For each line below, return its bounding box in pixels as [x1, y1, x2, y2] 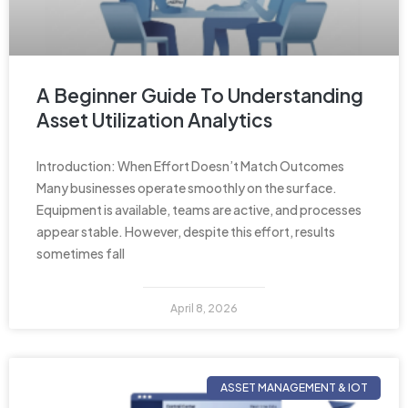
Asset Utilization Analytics [36, 107, 272, 132]
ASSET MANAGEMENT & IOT [219, 380, 368, 394]
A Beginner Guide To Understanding [36, 82, 363, 107]
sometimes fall [36, 244, 125, 261]
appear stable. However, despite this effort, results [36, 222, 335, 240]
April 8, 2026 [170, 301, 238, 315]
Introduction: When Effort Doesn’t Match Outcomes [36, 157, 344, 174]
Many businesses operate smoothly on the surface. [36, 178, 337, 196]
